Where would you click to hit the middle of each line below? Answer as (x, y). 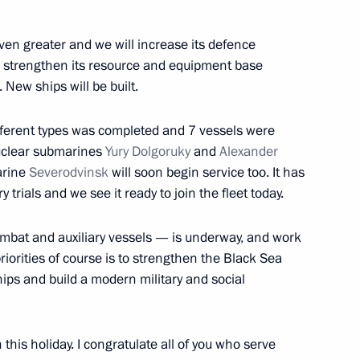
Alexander (249, 151)
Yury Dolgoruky (148, 151)
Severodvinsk (69, 172)
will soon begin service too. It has (207, 172)
